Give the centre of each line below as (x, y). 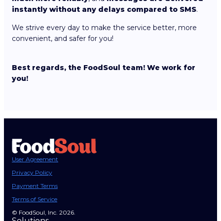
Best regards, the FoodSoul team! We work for (104, 68)
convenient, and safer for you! (63, 39)
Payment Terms (35, 186)
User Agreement (35, 159)
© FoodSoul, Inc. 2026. (44, 212)
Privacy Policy (32, 172)
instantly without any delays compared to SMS (104, 10)
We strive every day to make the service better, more (104, 28)
